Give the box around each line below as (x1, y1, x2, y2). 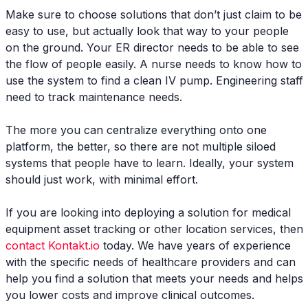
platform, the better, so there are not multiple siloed (5, 139, 276, 153)
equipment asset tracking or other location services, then (5, 221, 303, 236)
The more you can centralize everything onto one (5, 122, 267, 137)
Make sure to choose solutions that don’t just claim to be (5, 7, 302, 21)
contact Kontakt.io (5, 238, 100, 252)
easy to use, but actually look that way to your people (5, 23, 289, 38)
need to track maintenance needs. (5, 89, 182, 104)
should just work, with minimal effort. (5, 172, 198, 186)
